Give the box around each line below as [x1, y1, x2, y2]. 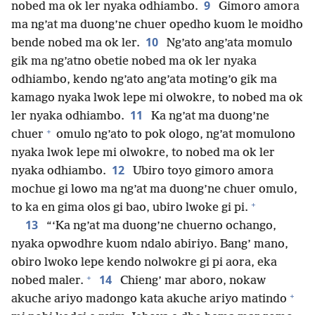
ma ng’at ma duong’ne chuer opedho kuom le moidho [11, 18, 303, 32]
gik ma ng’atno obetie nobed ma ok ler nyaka [11, 55, 257, 69]
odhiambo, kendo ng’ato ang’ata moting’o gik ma [11, 73, 277, 87]
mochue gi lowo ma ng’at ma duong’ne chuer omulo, [11, 183, 297, 197]
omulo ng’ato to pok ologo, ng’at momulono [53, 128, 295, 142]
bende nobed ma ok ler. [11, 37, 140, 51]
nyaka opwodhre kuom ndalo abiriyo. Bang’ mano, [11, 238, 288, 252]
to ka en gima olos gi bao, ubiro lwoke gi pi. [11, 201, 248, 215]
